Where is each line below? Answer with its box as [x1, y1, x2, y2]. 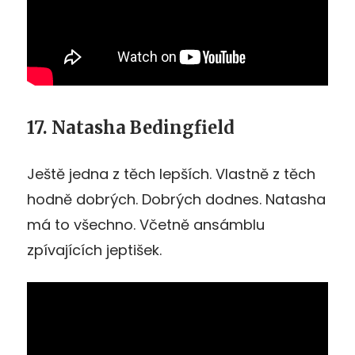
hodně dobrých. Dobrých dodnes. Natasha [27, 189, 326, 209]
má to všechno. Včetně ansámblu [27, 214, 265, 235]
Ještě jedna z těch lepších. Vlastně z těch [27, 163, 315, 184]
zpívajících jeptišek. [27, 239, 162, 260]
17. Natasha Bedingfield [27, 116, 235, 139]
